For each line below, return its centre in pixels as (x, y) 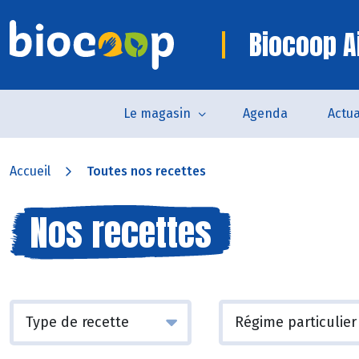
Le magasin (157, 113)
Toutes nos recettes (146, 171)
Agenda (265, 113)
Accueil (30, 171)
